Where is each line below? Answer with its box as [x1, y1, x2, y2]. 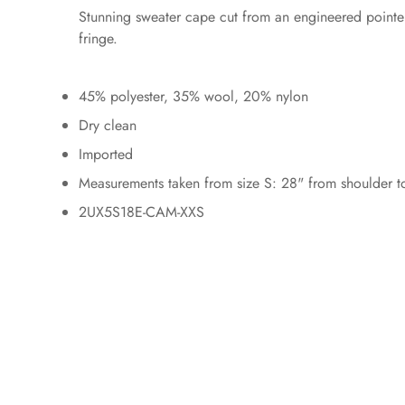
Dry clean [79, 115, 137, 137]
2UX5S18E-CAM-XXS [79, 202, 204, 223]
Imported [79, 144, 133, 165]
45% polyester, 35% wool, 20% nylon [79, 86, 308, 108]
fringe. [79, 28, 118, 50]
